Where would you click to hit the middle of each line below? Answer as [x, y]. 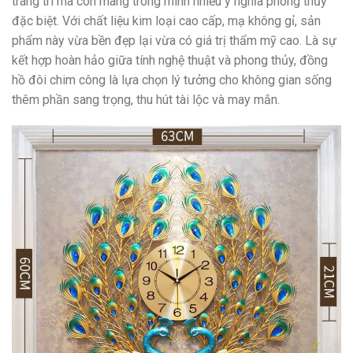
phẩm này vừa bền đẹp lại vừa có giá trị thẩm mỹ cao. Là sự [174, 40]
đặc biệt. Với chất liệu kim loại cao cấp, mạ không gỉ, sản [166, 20]
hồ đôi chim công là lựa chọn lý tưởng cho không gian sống [172, 80]
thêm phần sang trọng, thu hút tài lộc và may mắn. [146, 99]
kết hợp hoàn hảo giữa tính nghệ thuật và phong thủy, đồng [170, 60]
